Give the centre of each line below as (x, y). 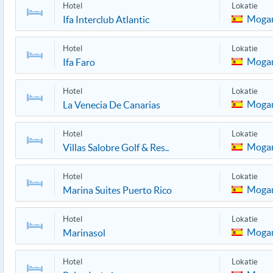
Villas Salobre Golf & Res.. (116, 147)
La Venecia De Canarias (112, 105)
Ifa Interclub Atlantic (106, 19)
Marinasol (84, 233)
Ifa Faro (79, 62)
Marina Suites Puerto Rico (117, 190)
